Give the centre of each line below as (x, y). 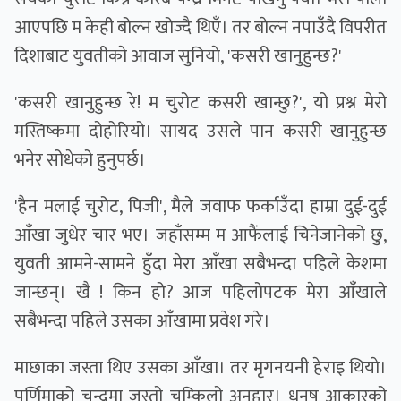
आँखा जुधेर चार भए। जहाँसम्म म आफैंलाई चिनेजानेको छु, (200, 236)
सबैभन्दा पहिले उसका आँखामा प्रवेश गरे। (142, 322)
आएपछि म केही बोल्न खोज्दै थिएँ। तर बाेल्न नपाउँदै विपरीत (200, 28)
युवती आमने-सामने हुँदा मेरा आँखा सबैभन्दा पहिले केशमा (200, 264)
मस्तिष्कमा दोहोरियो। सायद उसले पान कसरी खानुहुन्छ (200, 132)
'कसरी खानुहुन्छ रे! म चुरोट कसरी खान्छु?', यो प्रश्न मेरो (200, 103)
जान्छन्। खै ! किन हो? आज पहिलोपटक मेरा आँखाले (200, 293)
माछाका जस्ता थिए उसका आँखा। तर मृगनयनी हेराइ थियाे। (200, 368)
